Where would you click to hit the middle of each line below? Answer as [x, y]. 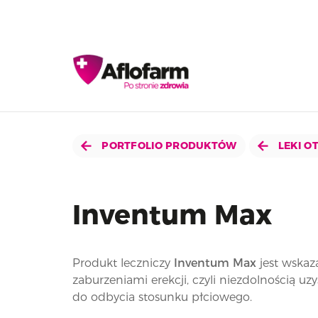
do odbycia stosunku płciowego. [162, 297]
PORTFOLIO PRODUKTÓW [168, 146]
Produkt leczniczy [123, 263]
